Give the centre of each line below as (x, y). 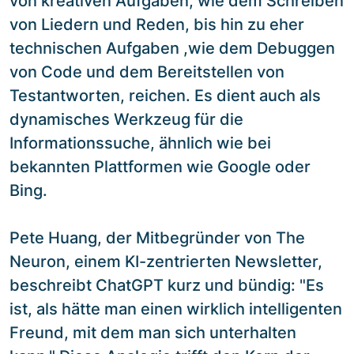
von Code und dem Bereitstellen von (147, 72)
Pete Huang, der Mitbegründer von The (157, 237)
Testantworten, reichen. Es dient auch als (165, 95)
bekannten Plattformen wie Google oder (160, 166)
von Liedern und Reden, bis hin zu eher (157, 24)
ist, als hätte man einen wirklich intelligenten (176, 309)
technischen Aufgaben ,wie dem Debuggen (172, 48)
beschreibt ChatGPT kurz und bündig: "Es (167, 285)
